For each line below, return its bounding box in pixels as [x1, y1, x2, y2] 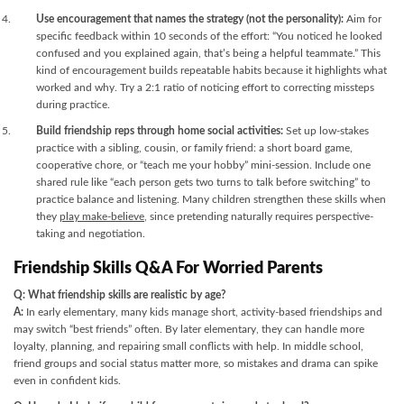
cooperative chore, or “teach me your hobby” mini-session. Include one [36, 160, 371, 170]
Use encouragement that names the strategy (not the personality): [36, 14, 344, 24]
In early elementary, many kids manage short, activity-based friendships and [23, 307, 382, 317]
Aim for [344, 14, 381, 24]
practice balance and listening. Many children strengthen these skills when [36, 194, 386, 205]
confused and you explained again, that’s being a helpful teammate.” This [36, 48, 381, 59]
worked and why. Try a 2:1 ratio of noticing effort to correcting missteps [36, 82, 374, 93]
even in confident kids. [14, 375, 121, 386]
